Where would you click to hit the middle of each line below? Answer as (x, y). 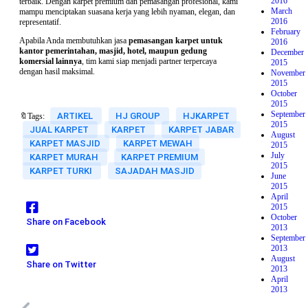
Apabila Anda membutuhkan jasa (74, 41)
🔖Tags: (32, 116)
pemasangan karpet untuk (176, 41)
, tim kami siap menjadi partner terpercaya (149, 61)
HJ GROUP (139, 116)
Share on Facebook (66, 222)
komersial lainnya (51, 61)
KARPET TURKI (62, 171)
